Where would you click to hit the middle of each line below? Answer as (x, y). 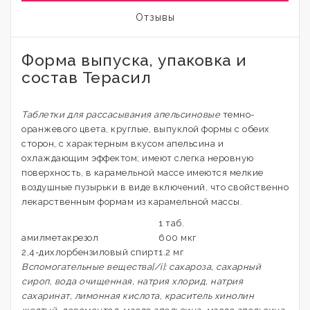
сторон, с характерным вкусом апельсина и (122, 144)
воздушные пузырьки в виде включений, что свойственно (155, 187)
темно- (237, 115)
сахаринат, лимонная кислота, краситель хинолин (138, 296)
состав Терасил (86, 77)
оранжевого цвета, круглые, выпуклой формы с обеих (146, 129)
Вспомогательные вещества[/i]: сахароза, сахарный (141, 267)
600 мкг (177, 238)
